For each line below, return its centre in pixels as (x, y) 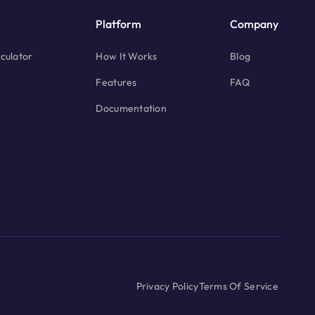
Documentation (131, 109)
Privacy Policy (167, 287)
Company (254, 24)
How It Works (127, 57)
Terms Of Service (238, 287)
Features (116, 83)
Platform (119, 24)
